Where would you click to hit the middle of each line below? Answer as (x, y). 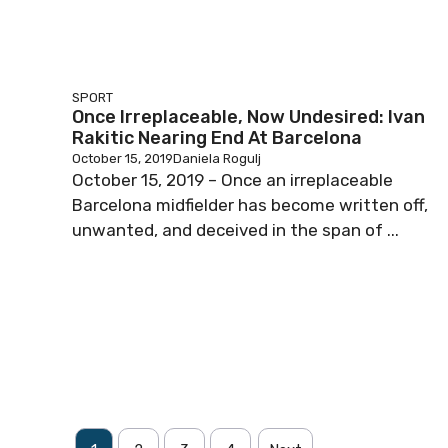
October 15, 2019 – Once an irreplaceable (232, 180)
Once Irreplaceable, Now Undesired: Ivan (248, 117)
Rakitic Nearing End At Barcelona (217, 138)
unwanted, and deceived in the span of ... (235, 230)
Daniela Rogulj (217, 158)
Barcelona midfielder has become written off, (250, 205)
